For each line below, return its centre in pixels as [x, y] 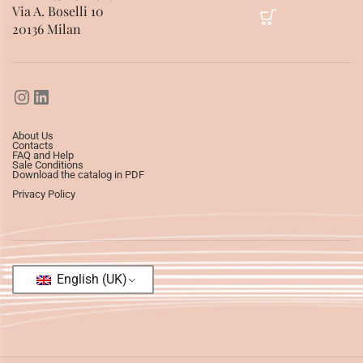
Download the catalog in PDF [78, 174]
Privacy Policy [44, 194]
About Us [33, 135]
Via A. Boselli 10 [58, 11]
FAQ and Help [43, 155]
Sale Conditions [48, 164]
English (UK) [90, 280]
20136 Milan [47, 28]
